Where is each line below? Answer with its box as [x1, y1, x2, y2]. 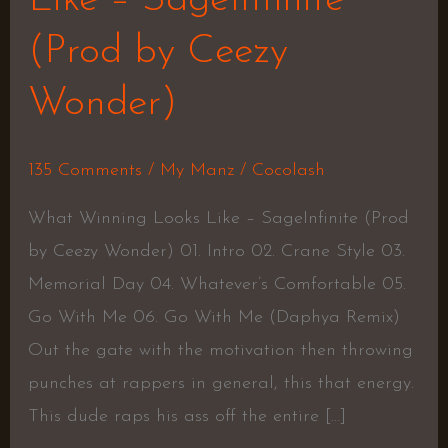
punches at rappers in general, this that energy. [27, 373, 414, 393]
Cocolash [251, 160, 325, 180]
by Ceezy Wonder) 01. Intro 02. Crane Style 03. [27, 241, 405, 261]
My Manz [159, 160, 234, 180]
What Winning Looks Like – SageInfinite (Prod [27, 208, 409, 228]
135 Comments [27, 160, 142, 180]
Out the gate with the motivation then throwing [27, 340, 413, 360]
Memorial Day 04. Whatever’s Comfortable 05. [27, 274, 406, 294]
